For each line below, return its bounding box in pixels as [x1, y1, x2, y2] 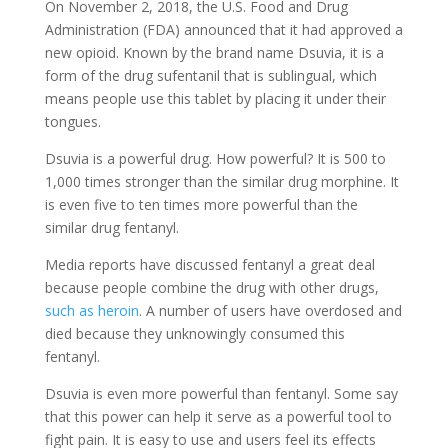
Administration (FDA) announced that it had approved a [44, 19, 403, 39]
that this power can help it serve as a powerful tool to [44, 406, 392, 426]
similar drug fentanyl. [44, 217, 179, 237]
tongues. [44, 111, 101, 131]
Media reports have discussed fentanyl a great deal [44, 254, 375, 274]
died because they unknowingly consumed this [44, 323, 345, 343]
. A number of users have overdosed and [138, 300, 402, 320]
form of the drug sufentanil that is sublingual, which [44, 65, 377, 85]
